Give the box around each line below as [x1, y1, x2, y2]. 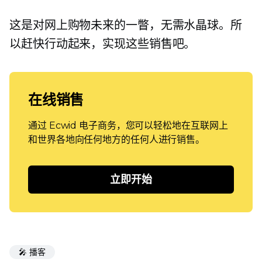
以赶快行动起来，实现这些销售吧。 [9, 37, 196, 51]
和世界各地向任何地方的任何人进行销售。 [28, 134, 205, 146]
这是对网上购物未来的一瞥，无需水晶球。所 [9, 19, 242, 32]
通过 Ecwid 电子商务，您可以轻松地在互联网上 [28, 120, 228, 132]
